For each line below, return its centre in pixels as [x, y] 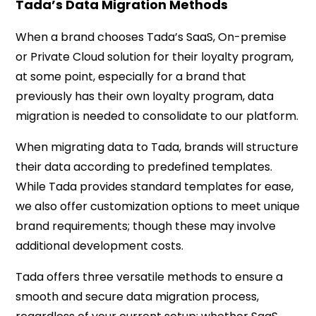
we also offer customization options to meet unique [158, 206]
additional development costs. [100, 245]
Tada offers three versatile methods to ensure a [150, 276]
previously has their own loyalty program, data [145, 96]
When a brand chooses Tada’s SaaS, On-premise [151, 37]
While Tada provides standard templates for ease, [155, 186]
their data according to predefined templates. [144, 166]
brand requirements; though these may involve [146, 226]
